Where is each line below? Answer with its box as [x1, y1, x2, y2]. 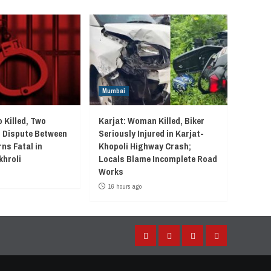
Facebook [145, 235, 181, 246]
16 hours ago [108, 181, 142, 191]
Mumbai [102, 86, 125, 95]
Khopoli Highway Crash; [99, 139, 191, 152]
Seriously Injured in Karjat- [99, 126, 204, 140]
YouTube [215, 235, 250, 246]
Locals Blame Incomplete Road [99, 152, 217, 165]
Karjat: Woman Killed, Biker [99, 114, 204, 127]
